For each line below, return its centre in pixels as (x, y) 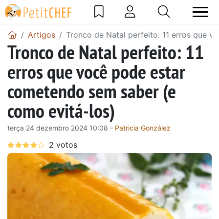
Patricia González (143, 128)
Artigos (42, 34)
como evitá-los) (61, 110)
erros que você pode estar (96, 71)
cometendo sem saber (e (92, 91)
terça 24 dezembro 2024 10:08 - (61, 128)
